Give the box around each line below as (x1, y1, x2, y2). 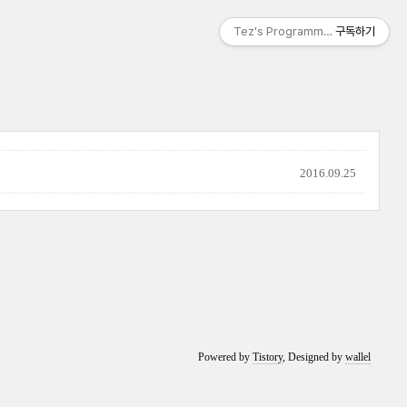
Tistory (253, 351, 283, 363)
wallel (345, 351, 372, 363)
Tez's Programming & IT (233, 25, 364, 38)
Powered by (198, 351, 253, 363)
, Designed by (283, 351, 346, 363)
